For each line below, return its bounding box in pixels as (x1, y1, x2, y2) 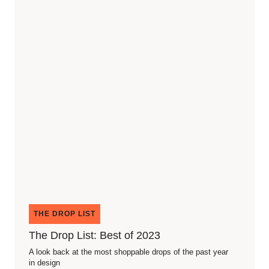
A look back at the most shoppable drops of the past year (29, 247, 228, 256)
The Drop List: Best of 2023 (29, 229, 160, 241)
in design (29, 258, 60, 267)
